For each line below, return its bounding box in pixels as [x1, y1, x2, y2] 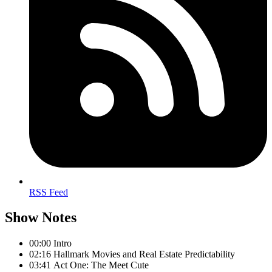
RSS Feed [29, 186, 68, 197]
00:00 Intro [29, 238, 72, 249]
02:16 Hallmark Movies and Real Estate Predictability [29, 249, 235, 260]
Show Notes [5, 209, 76, 226]
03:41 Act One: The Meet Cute [29, 260, 149, 271]
